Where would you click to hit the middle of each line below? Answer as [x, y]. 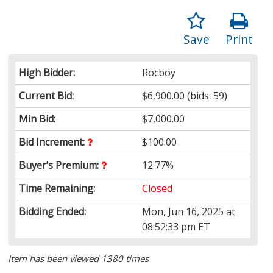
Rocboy [159, 72]
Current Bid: [47, 95]
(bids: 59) [206, 95]
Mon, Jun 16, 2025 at [189, 211]
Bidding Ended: [53, 211]
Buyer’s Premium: [60, 165]
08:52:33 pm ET [176, 226]
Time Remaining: [57, 188]
